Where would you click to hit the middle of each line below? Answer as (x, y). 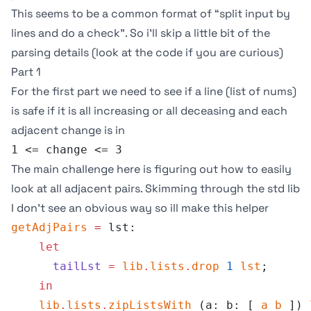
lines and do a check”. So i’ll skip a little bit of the (141, 33)
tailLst (56, 266)
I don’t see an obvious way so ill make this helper (140, 208)
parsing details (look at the (83, 52)
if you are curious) (233, 52)
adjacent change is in (68, 130)
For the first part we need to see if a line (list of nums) (154, 91)
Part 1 (26, 72)
